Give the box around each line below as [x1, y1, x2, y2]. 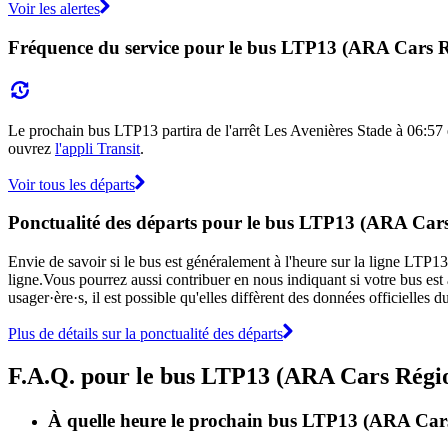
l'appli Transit [55, 139, 140, 157]
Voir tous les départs [8, 175, 135, 193]
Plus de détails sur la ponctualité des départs [8, 324, 283, 342]
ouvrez [8, 139, 55, 157]
